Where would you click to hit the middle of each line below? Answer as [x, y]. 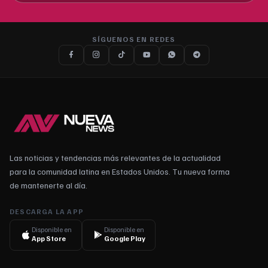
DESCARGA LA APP [47, 211]
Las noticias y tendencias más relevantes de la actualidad [115, 157]
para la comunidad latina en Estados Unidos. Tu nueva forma [120, 171]
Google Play [125, 238]
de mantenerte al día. [48, 185]
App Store [49, 238]
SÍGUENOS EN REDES [134, 39]
